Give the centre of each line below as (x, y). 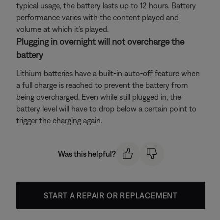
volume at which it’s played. (62, 29)
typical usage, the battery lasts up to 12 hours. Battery (106, 5)
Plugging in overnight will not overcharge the (100, 41)
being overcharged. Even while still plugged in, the (99, 97)
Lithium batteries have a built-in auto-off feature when (108, 73)
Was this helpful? (87, 154)
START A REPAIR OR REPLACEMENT (111, 195)
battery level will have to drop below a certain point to (106, 109)
